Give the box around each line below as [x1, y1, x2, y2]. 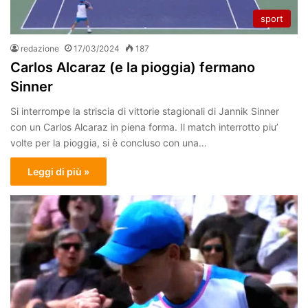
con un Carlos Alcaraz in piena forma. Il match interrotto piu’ [10, 120, 278, 133]
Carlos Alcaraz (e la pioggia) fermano [10, 58, 255, 76]
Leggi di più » [27, 165, 89, 177]
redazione [21, 43, 59, 54]
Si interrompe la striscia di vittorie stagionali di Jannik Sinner [10, 104, 279, 117]
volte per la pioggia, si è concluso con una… [10, 136, 207, 148]
